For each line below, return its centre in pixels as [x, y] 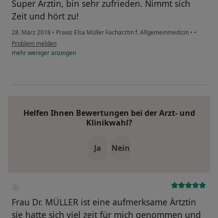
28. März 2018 [31, 33]
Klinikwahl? [109, 123]
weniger [39, 53]
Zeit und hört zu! [45, 16]
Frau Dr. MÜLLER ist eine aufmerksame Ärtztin [104, 202]
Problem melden [34, 44]
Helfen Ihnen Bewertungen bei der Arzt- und [109, 113]
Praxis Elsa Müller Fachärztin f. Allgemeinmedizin [122, 33]
